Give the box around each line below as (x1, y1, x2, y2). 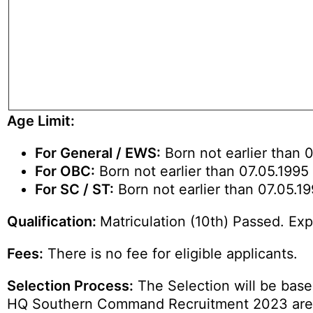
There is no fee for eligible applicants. (43, 245, 298, 262)
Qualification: (7, 213, 100, 230)
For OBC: (35, 163, 95, 180)
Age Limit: (7, 112, 78, 129)
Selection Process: (7, 277, 134, 294)
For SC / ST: (35, 181, 114, 198)
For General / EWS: (35, 145, 161, 161)
